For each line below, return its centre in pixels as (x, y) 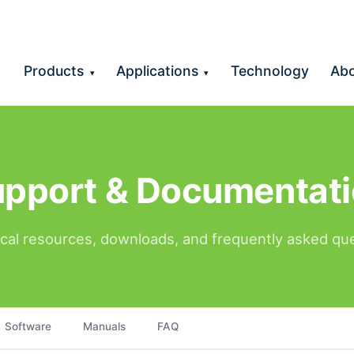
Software (28, 327)
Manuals (104, 327)
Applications (159, 70)
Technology (269, 70)
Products (56, 70)
